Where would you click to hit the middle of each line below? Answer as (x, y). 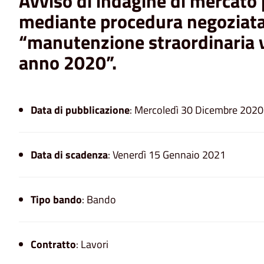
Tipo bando (56, 199)
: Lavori (92, 244)
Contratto (53, 244)
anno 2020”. (68, 62)
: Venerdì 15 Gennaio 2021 (167, 154)
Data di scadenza (69, 154)
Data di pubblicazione (80, 110)
